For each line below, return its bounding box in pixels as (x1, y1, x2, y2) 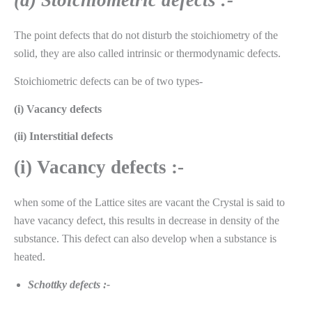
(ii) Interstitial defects (14, 130, 113, 143)
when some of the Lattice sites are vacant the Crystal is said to (14, 196, 285, 209)
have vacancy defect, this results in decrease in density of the (14, 214, 279, 227)
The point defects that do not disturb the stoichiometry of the (14, 29, 278, 42)
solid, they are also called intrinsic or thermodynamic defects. (14, 47, 281, 60)
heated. (14, 251, 45, 263)
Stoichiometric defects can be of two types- (14, 75, 203, 87)
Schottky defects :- (28, 278, 110, 290)
